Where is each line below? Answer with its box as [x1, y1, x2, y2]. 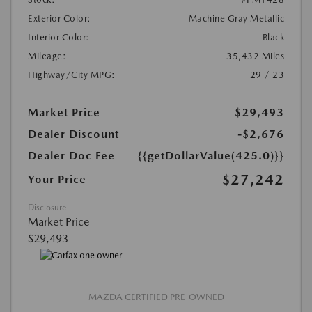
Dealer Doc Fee [28, 149, 115, 163]
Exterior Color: [28, 13, 91, 24]
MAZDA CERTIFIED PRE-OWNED [88, 291, 224, 302]
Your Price [28, 173, 86, 187]
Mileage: [28, 51, 66, 62]
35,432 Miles [226, 51, 284, 62]
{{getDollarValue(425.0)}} [138, 149, 284, 163]
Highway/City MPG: [28, 70, 116, 81]
